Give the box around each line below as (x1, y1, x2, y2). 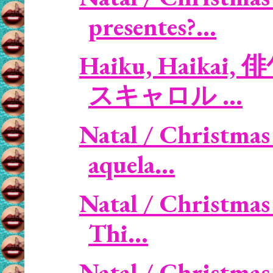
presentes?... (88, 10, 216, 43)
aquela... (88, 148, 175, 180)
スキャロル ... (88, 79, 243, 112)
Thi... (88, 217, 148, 249)
